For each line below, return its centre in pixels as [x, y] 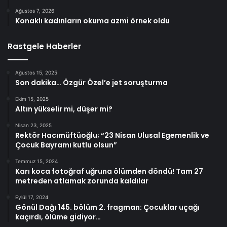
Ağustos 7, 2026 [35, 11]
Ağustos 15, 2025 [36, 72]
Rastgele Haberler [44, 46]
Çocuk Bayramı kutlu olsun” [66, 145]
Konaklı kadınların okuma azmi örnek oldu [92, 21]
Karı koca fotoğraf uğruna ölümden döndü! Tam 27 [109, 171]
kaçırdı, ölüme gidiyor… [58, 217]
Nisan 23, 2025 [33, 125]
